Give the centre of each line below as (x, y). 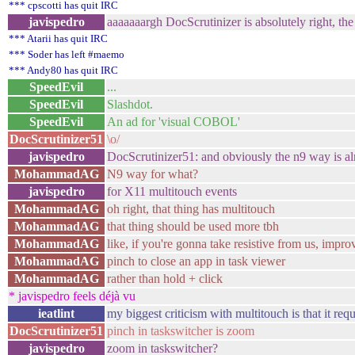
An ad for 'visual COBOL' (174, 122)
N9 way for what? (153, 174)
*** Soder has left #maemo (67, 54)
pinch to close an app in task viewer (196, 261)
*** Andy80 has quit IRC (63, 70)
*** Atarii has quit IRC (58, 38)
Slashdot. (130, 104)
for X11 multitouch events (172, 191)
